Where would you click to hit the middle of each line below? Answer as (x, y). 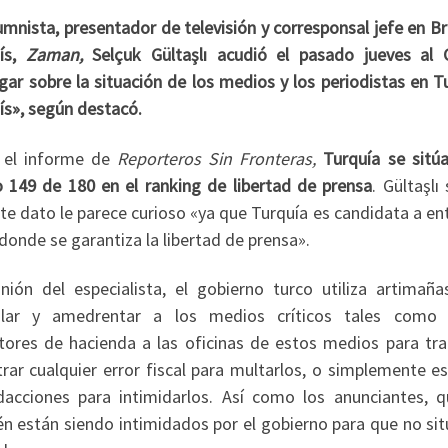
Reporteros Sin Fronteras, (217, 158)
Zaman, (54, 55)
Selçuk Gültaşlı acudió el (191, 55)
